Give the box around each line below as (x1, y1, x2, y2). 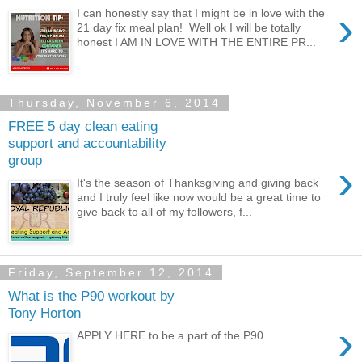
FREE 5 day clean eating (8, 117, 158, 134)
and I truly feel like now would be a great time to (77, 191, 322, 204)
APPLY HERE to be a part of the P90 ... (77, 329, 277, 343)
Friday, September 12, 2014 (8, 266, 214, 280)
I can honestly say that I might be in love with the (77, 6, 326, 20)
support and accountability (8, 134, 166, 151)
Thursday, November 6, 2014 (8, 96, 221, 110)
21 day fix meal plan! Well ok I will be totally (77, 21, 301, 35)
